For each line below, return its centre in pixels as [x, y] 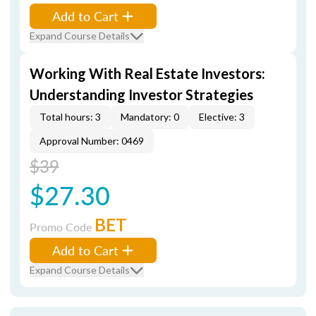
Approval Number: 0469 [92, 141]
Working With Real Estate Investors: [147, 73]
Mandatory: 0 [150, 117]
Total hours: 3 [70, 117]
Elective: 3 [222, 117]
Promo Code [62, 227]
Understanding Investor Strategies [141, 95]
